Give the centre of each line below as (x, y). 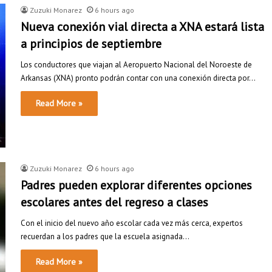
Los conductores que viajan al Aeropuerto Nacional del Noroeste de (136, 64)
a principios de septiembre (91, 43)
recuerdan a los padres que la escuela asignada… (105, 237)
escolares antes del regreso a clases (114, 202)
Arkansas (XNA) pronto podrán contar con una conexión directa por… (138, 78)
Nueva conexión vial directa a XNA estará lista (142, 26)
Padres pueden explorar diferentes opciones (136, 185)
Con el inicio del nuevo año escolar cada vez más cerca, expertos (132, 223)
